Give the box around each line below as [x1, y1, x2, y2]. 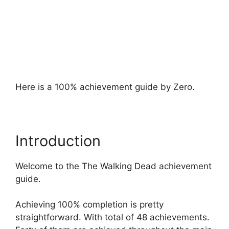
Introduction [15, 131, 101, 150]
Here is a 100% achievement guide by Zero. [15, 81, 195, 92]
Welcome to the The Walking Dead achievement [15, 161, 212, 171]
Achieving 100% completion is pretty [15, 199, 164, 210]
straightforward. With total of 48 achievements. [15, 212, 210, 222]
